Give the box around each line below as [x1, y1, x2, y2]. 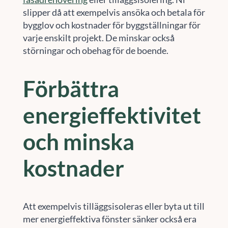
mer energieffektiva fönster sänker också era [22, 213, 196, 224]
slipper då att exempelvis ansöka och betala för [22, 6, 205, 18]
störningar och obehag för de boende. [22, 44, 168, 56]
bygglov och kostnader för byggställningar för [22, 19, 201, 31]
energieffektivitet [22, 102, 201, 129]
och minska [22, 128, 134, 155]
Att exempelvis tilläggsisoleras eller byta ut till [22, 200, 205, 212]
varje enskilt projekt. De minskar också [22, 32, 175, 43]
